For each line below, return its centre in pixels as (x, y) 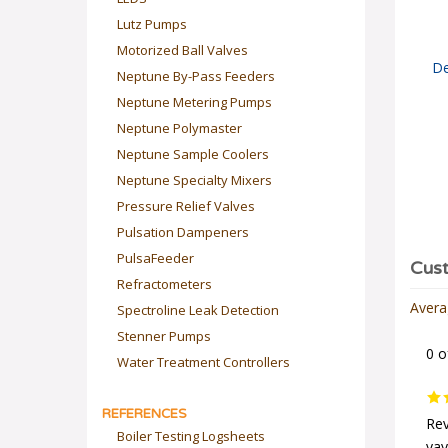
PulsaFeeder (155, 258)
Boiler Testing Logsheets (191, 436)
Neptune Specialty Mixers (194, 180)
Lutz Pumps (152, 24)
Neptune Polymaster (179, 128)
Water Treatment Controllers (203, 362)
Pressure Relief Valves (186, 206)
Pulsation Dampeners (183, 232)
